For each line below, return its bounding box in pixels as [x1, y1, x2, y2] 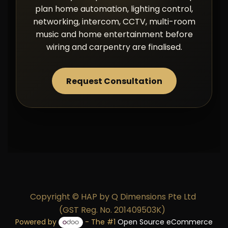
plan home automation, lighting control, [35, 3, 193, 15]
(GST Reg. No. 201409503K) [59, 204, 165, 216]
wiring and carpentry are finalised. [46, 41, 182, 53]
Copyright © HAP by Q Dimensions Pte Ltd [30, 191, 198, 203]
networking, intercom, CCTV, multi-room [33, 16, 195, 27]
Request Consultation [66, 75, 162, 87]
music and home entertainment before [35, 28, 193, 40]
